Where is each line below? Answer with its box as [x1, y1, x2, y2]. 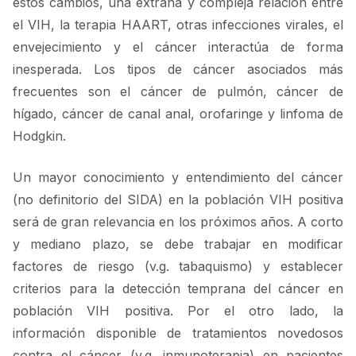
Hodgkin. [13, 128, 66, 145]
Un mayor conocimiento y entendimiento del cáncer [13, 169, 343, 186]
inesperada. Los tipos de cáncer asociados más [13, 61, 343, 78]
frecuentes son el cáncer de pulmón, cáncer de [13, 83, 343, 100]
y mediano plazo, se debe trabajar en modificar [13, 236, 343, 253]
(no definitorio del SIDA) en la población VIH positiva [13, 192, 343, 208]
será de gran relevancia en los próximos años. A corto [13, 214, 343, 230]
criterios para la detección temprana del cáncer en [13, 281, 343, 297]
